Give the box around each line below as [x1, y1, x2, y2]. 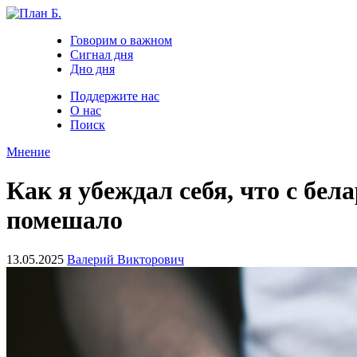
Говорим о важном [70, 33, 172, 47]
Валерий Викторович [67, 252, 184, 266]
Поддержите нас [70, 89, 159, 103]
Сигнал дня [70, 48, 133, 61]
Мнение [6, 145, 50, 159]
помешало [6, 206, 123, 235]
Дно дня [70, 62, 115, 76]
